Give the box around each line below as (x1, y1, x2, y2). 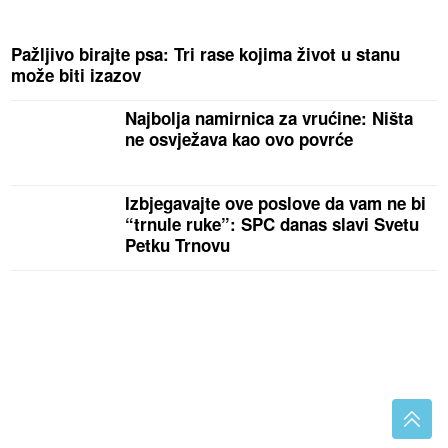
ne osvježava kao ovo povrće (125, 127, 354, 152)
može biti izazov (11, 63, 142, 88)
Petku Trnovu (125, 233, 231, 258)
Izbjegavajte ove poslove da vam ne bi (125, 191, 427, 216)
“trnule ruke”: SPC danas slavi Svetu (125, 212, 420, 237)
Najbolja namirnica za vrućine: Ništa (125, 106, 414, 131)
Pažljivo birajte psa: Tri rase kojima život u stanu (11, 42, 401, 67)
